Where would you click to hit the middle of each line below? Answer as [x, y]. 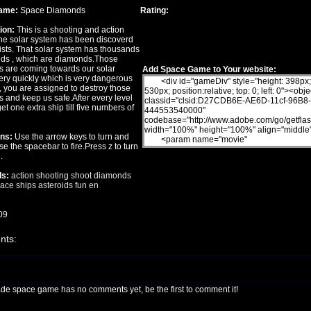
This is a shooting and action [70, 30]
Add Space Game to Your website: [209, 69]
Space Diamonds [52, 10]
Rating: [154, 10]
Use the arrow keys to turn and [72, 137]
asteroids [54, 185]
